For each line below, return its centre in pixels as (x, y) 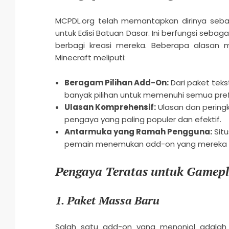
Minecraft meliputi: (90, 58)
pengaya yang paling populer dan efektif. (143, 120)
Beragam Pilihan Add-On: (116, 83)
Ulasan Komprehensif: (110, 107)
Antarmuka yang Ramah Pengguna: (138, 132)
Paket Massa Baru (113, 200)
